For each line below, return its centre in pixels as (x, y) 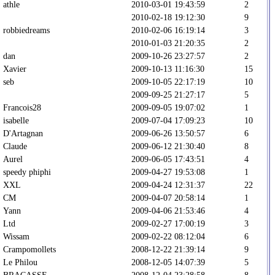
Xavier (15, 68)
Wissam (16, 236)
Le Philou (20, 262)
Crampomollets (29, 249)
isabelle (16, 120)
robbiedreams (26, 30)
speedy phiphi (27, 172)
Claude (15, 146)
